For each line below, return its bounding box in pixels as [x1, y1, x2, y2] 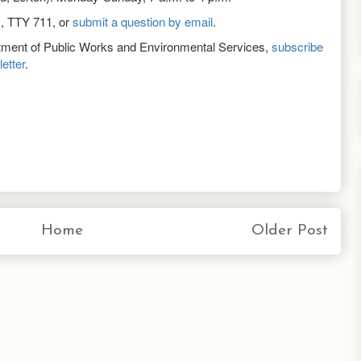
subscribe [272, 37, 323, 55]
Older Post [251, 222, 328, 239]
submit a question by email [73, 12, 213, 30]
